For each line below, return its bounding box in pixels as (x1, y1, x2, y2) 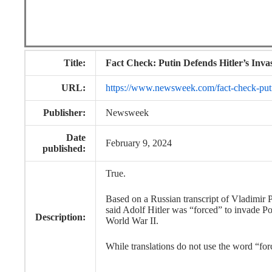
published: (42, 143, 86, 154)
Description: (35, 212, 86, 222)
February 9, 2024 (106, 138, 172, 148)
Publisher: (43, 107, 86, 118)
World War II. (106, 216, 158, 226)
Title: (64, 58, 86, 68)
